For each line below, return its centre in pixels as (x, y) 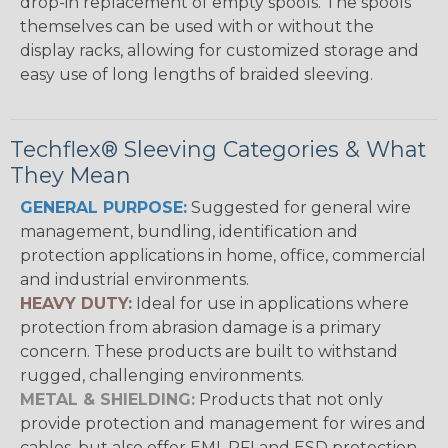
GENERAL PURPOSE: (103, 208)
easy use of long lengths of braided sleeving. (196, 75)
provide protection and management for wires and (223, 424)
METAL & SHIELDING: (107, 400)
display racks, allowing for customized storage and (219, 51)
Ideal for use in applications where (270, 304)
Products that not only (289, 400)
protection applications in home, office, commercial (223, 256)
